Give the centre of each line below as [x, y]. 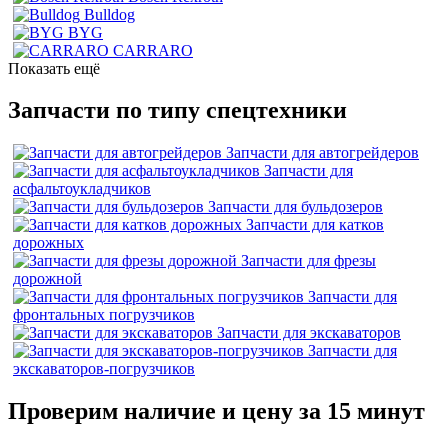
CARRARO [153, 50]
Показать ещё [54, 68]
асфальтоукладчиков [82, 189]
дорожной [47, 279]
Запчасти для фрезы [308, 261]
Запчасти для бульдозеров [295, 207]
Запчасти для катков [315, 225]
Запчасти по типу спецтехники [177, 110]
